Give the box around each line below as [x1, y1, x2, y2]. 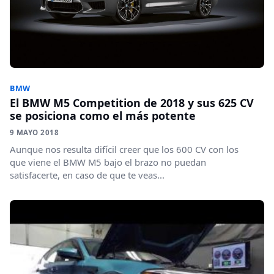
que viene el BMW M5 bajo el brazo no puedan [10, 155, 206, 168]
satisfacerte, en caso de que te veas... [10, 168, 165, 181]
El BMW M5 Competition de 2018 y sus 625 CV [10, 95, 254, 110]
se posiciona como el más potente [10, 108, 196, 123]
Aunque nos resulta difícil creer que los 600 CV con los [10, 143, 239, 155]
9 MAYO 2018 [10, 127, 59, 137]
